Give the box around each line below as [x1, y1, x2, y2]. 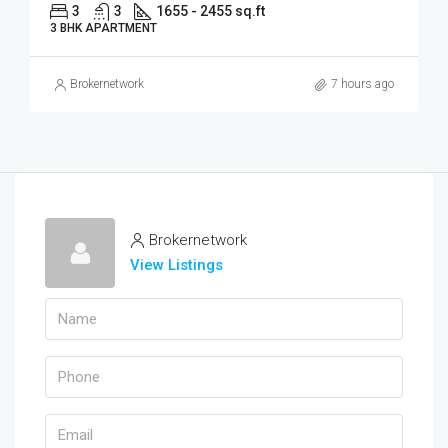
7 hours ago [331, 77, 394, 91]
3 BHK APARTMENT [50, 21, 157, 35]
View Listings [130, 256, 223, 274]
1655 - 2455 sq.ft [156, 3, 265, 19]
